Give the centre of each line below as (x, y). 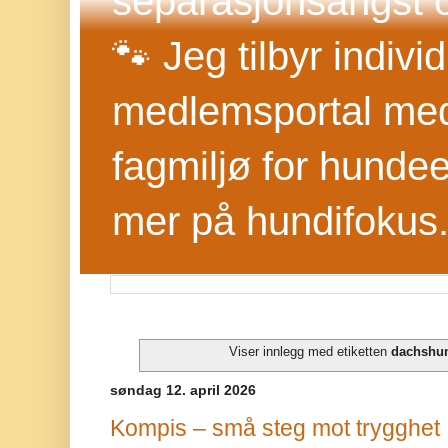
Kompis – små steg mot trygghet (275, 427)
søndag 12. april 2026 (183, 390)
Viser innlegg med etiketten (309, 352)
